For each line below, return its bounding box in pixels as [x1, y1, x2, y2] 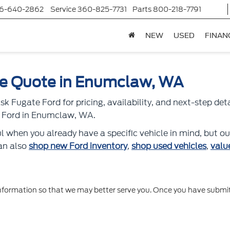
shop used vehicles [131, 140, 206, 152]
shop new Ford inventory [29, 140, 127, 152]
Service [50, 4, 76, 15]
